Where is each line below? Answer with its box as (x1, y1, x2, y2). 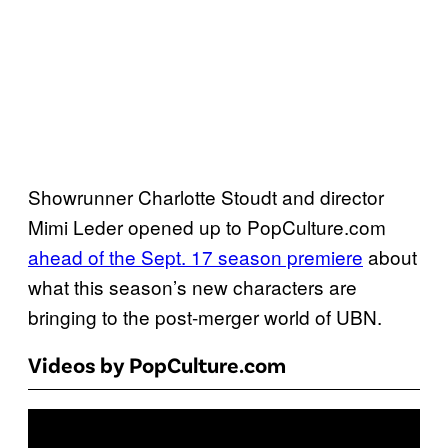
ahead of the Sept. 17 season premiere (28, 243, 363, 271)
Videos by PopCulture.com (28, 351, 286, 378)
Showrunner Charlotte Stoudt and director (28, 183, 384, 211)
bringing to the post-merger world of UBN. (28, 303, 382, 331)
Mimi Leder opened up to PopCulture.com (28, 213, 386, 241)
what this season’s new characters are (28, 273, 357, 301)
